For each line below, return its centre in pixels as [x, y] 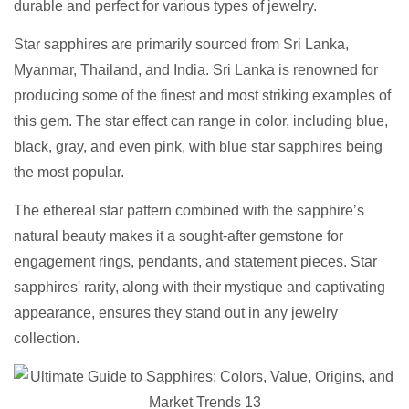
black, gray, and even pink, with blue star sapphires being [198, 147]
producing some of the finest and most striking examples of [202, 96]
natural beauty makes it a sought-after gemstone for [178, 236]
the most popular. [69, 173]
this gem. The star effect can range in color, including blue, [201, 121]
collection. [47, 339]
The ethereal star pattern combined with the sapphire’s [189, 211]
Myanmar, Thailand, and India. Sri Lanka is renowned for [196, 70]
